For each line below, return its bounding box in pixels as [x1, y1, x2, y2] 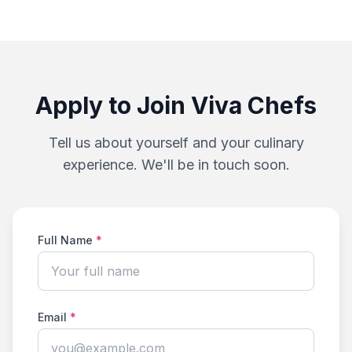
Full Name [38, 233, 96, 247]
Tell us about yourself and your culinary [48, 134, 304, 151]
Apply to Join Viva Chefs [35, 91, 317, 119]
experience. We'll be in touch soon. [62, 156, 290, 173]
